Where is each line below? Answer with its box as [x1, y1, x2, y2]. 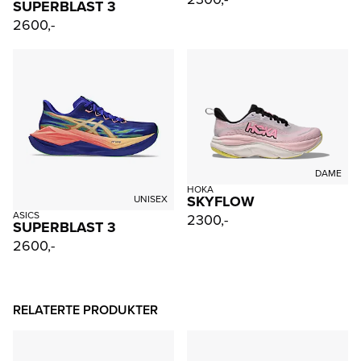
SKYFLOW [187, 190, 255, 212]
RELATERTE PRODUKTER [13, 300, 158, 319]
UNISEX [134, 191, 168, 206]
